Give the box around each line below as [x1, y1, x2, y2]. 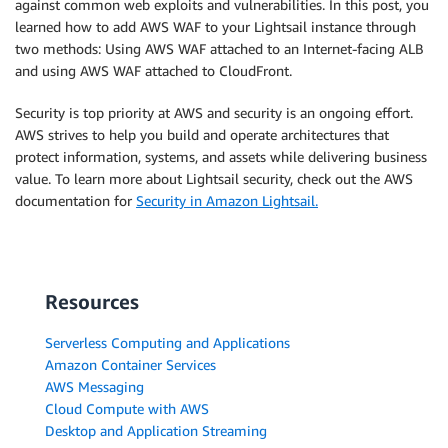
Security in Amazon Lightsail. [136, 191, 318, 209]
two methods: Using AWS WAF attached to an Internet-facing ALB [15, 39, 424, 57]
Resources [45, 289, 139, 313]
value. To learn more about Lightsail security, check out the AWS [15, 169, 413, 187]
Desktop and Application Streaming [45, 421, 267, 439]
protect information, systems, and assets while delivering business [15, 147, 427, 165]
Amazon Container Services [45, 355, 216, 373]
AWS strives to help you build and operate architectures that [15, 125, 389, 143]
